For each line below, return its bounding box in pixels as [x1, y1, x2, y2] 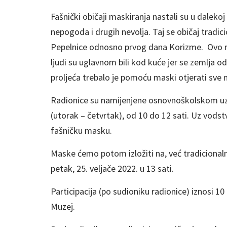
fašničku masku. [51, 125, 112, 137]
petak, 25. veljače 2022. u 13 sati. [51, 163, 174, 175]
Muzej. [51, 201, 75, 213]
